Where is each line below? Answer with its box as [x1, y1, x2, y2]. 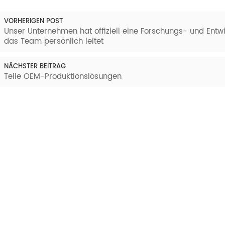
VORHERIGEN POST [4, 16, 63, 27]
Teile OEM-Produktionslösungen [4, 70, 122, 83]
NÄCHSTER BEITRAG [4, 61, 66, 72]
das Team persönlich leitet [4, 35, 103, 48]
